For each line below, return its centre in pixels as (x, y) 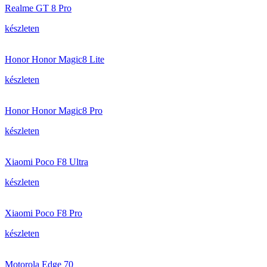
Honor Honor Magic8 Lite (55, 59)
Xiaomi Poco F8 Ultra (46, 162)
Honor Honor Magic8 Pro (54, 111)
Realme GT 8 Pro (38, 8)
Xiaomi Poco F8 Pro (44, 213)
